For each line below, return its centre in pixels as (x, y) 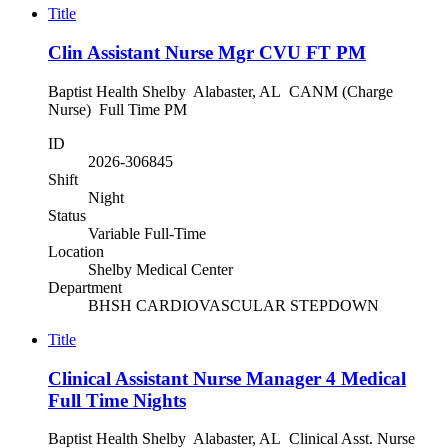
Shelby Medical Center (160, 269)
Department (85, 287)
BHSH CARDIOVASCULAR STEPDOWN (233, 305)
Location (76, 251)
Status (67, 215)
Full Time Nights (117, 400)
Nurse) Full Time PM (127, 109)
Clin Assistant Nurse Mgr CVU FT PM (207, 53)
